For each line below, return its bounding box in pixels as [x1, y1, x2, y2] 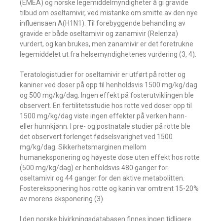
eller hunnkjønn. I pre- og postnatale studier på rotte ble [20, 122, 190, 130]
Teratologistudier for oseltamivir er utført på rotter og [20, 71, 185, 78]
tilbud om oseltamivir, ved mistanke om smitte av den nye [20, 9, 198, 17]
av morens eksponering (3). [20, 195, 105, 203]
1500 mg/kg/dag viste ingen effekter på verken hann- [20, 112, 187, 120]
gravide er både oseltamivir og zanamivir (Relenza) [20, 30, 178, 37]
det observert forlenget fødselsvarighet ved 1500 [20, 133, 173, 141]
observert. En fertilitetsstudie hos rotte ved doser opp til [20, 102, 192, 110]
